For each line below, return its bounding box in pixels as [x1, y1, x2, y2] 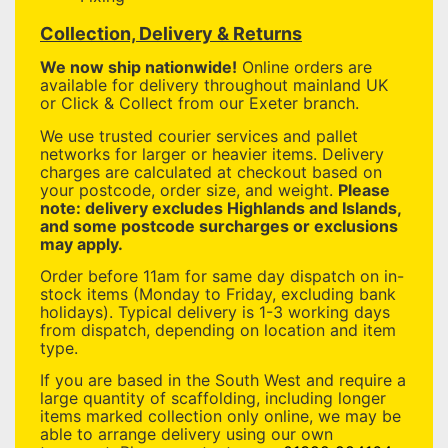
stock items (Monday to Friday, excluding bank [40, 284, 396, 305]
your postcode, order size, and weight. [40, 179, 338, 200]
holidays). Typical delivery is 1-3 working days [40, 302, 390, 323]
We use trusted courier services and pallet [40, 125, 358, 146]
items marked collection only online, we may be [40, 406, 401, 427]
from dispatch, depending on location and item [40, 320, 396, 341]
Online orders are [237, 57, 372, 78]
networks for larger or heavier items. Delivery [40, 143, 384, 164]
